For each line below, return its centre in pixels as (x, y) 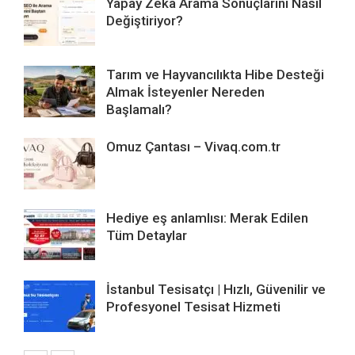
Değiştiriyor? (145, 21)
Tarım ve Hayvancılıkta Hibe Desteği (215, 75)
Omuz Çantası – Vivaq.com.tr (193, 147)
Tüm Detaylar (147, 236)
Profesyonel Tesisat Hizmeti (193, 307)
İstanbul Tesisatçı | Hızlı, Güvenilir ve (216, 290)
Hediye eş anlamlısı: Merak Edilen (207, 218)
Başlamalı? (139, 110)
